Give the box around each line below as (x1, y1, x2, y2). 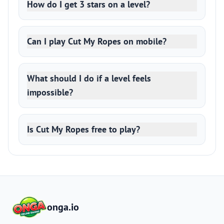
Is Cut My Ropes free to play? (27, 123, 140, 135)
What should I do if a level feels (27, 72, 151, 84)
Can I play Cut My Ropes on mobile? (27, 35, 166, 47)
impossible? (27, 86, 73, 98)
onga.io (46, 200, 79, 213)
